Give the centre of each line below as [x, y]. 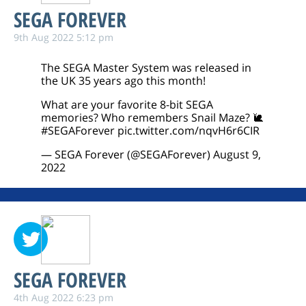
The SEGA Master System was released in [146, 68]
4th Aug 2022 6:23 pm [64, 297]
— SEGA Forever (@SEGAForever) [127, 154]
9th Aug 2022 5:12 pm [64, 37]
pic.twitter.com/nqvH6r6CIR [189, 130]
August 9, [237, 154]
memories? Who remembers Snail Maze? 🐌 [152, 117]
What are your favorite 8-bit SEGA [127, 105]
